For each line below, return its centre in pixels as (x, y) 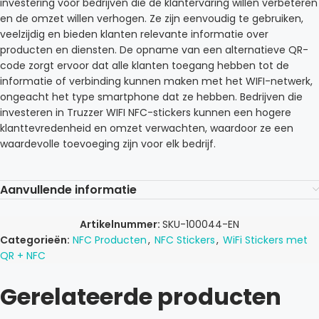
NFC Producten (110, 240)
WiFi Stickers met (265, 240)
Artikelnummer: (121, 224)
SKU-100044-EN (201, 224)
